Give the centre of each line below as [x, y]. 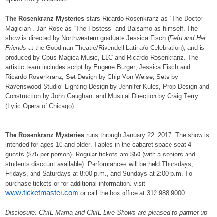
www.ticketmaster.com [42, 192]
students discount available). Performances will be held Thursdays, [99, 164]
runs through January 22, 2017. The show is [148, 135]
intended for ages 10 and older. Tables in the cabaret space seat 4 [98, 144]
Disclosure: [22, 212]
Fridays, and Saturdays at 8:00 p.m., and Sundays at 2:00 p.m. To [99, 173]
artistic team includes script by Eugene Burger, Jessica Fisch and [98, 67]
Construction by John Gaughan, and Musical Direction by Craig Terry [102, 96]
